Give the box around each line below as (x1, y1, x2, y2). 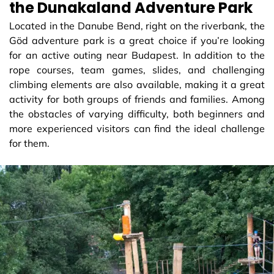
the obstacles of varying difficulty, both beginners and (9, 107, 265, 120)
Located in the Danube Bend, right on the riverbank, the (9, 19, 265, 32)
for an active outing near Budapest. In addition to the (9, 48, 265, 61)
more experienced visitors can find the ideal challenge (9, 122, 265, 135)
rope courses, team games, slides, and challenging (9, 63, 265, 76)
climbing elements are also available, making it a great (9, 78, 265, 91)
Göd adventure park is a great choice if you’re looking (9, 34, 265, 46)
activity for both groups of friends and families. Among (9, 92, 265, 105)
